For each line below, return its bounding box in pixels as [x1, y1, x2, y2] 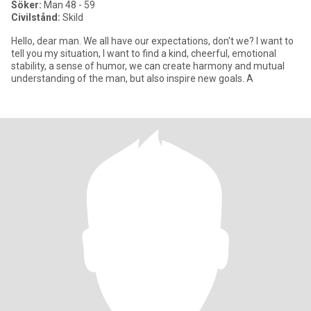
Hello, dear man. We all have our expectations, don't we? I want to [11, 35, 294, 47]
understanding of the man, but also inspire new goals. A [11, 73, 253, 84]
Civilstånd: [11, 12, 60, 23]
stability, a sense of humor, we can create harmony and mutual [11, 60, 285, 72]
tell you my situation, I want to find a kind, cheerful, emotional [11, 48, 276, 59]
